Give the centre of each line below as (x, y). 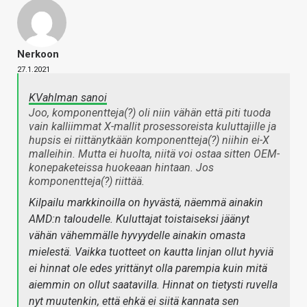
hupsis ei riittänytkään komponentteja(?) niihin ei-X (149, 140)
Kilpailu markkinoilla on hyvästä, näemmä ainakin (146, 203)
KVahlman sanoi (68, 98)
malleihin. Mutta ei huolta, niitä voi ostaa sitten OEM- (154, 154)
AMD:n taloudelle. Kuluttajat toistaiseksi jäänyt (139, 219)
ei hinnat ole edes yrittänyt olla (102, 269)
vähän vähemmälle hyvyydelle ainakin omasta (137, 236)
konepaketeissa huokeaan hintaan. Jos (121, 168)
